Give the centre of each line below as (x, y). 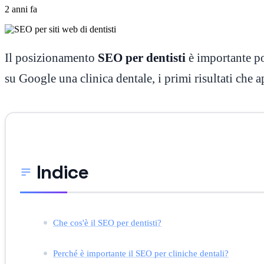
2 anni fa (21, 9)
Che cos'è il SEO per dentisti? (107, 222)
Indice (63, 172)
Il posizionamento (51, 57)
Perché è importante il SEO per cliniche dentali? (141, 253)
